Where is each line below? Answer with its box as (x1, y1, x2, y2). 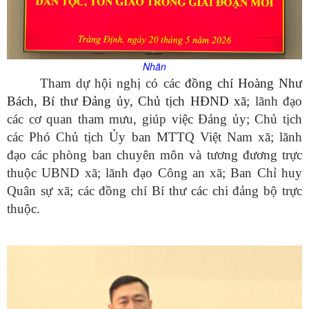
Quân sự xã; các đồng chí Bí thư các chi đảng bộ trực (7, 183, 302, 198)
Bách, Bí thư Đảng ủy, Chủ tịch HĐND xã (7, 93, 247, 108)
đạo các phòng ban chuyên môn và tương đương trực (7, 147, 302, 162)
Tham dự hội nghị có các (40, 75, 185, 90)
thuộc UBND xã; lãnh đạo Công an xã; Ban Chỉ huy (7, 165, 302, 180)
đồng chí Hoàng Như (184, 75, 303, 90)
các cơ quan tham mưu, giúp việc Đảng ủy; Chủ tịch (7, 111, 302, 126)
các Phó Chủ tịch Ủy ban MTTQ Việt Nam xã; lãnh (7, 129, 302, 144)
